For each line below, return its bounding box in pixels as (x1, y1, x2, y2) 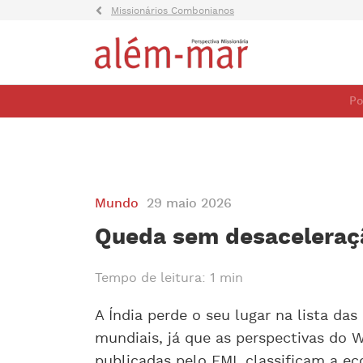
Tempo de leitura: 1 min (95, 270, 243, 287)
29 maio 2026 (147, 195, 232, 212)
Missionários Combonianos (111, 5, 234, 17)
